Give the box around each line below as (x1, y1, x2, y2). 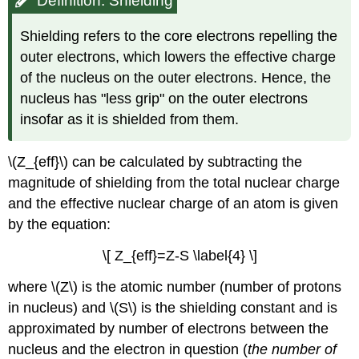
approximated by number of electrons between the (8, 320, 329, 337)
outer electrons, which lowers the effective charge (20, 49, 337, 66)
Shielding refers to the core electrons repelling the (20, 28, 338, 45)
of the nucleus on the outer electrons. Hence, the (20, 70, 332, 87)
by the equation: (8, 216, 111, 232)
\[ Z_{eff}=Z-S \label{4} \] (102, 247, 257, 264)
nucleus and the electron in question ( (8, 341, 248, 357)
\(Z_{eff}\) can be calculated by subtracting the (8, 153, 303, 170)
